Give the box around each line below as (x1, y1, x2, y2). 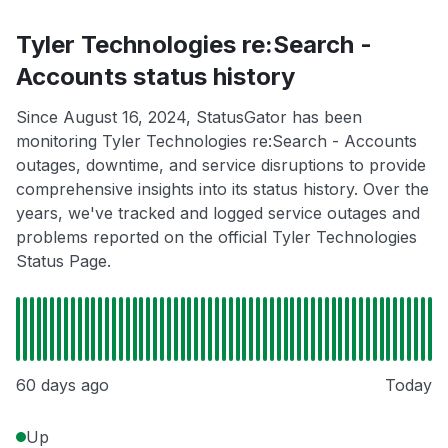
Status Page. (16, 251, 111, 272)
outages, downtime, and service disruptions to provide (16, 155, 426, 176)
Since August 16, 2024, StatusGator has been (16, 107, 362, 128)
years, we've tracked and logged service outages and (16, 203, 420, 224)
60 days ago (16, 375, 109, 396)
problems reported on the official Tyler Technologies (16, 227, 417, 248)
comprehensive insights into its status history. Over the (16, 179, 429, 200)
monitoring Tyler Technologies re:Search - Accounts (16, 131, 417, 152)
